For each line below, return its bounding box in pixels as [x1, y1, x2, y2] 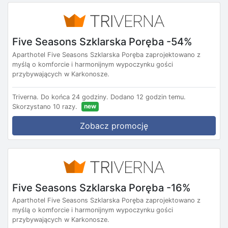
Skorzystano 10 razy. [12, 102, 77, 110]
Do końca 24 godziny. [41, 93, 108, 101]
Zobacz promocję [80, 120, 148, 131]
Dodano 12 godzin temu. [110, 93, 186, 101]
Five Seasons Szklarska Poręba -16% [12, 181, 191, 194]
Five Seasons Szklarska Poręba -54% [12, 35, 192, 48]
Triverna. [12, 93, 39, 101]
